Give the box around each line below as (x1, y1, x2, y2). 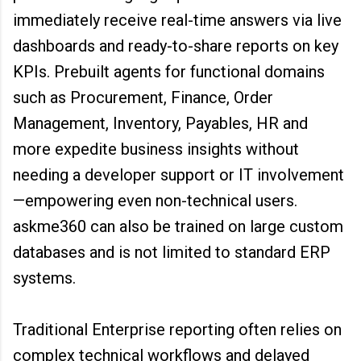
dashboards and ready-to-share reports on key (13, 36, 338, 56)
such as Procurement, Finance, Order (13, 88, 273, 107)
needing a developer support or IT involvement (13, 165, 344, 185)
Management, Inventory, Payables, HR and (13, 114, 308, 133)
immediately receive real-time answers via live (13, 10, 342, 30)
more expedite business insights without (13, 139, 299, 159)
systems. (13, 268, 84, 288)
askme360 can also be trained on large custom (13, 217, 343, 236)
